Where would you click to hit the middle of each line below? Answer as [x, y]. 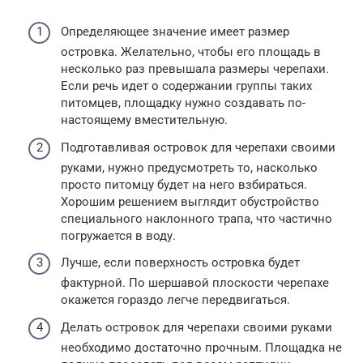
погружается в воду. [118, 235]
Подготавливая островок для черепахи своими [198, 147]
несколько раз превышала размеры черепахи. [195, 69]
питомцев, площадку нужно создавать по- [183, 103]
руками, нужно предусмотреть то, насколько [189, 167]
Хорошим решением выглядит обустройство [190, 201]
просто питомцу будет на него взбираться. [184, 184]
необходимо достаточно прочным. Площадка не [201, 347]
